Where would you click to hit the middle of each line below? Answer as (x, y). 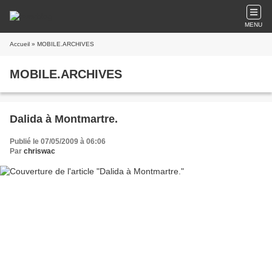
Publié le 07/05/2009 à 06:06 (58, 141)
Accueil (20, 44)
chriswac (39, 151)
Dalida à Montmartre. (64, 119)
